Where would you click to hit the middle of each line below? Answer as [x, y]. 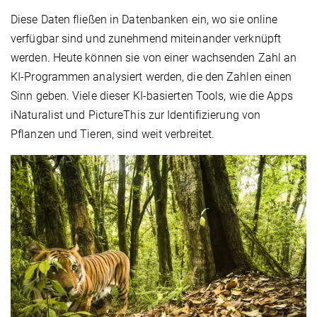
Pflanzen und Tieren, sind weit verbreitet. [113, 134]
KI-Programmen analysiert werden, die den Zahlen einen [151, 77]
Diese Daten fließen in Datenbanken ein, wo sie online [144, 20]
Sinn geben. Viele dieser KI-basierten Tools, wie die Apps [152, 96]
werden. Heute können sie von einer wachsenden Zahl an [154, 58]
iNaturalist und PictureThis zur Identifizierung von [136, 115]
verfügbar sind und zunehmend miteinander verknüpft [146, 39]
